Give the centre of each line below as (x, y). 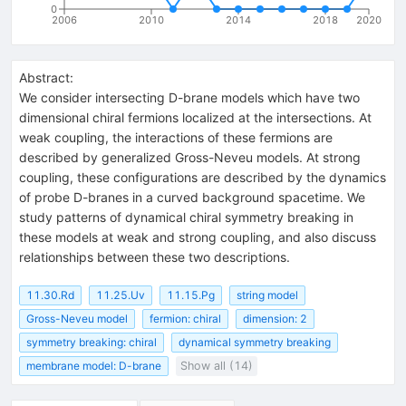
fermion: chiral (185, 319)
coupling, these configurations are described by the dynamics (203, 177)
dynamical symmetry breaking (255, 343)
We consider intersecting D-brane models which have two (189, 97)
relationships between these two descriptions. (155, 256)
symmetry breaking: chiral (92, 343)
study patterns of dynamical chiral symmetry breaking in (186, 217)
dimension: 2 (275, 319)
